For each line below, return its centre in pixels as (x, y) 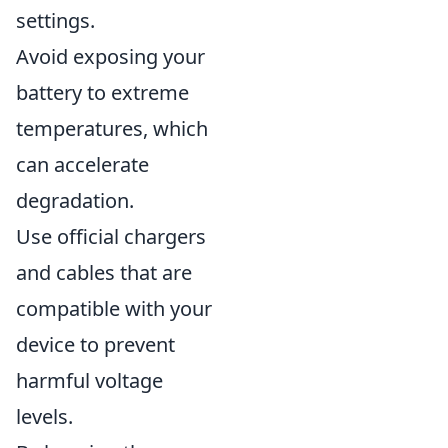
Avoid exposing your (110, 56)
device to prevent (95, 344)
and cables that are (104, 272)
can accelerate (82, 164)
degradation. (75, 200)
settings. (55, 20)
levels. (44, 416)
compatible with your (114, 308)
